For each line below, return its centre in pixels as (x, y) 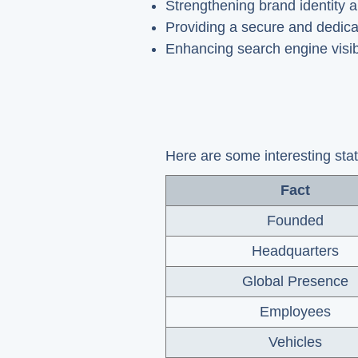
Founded (295, 221)
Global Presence (295, 281)
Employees (295, 312)
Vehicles (295, 342)
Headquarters (295, 251)
